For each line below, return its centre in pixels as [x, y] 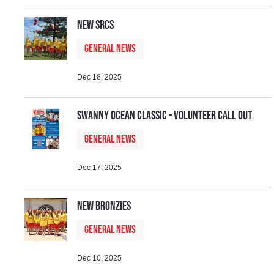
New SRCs [96, 25]
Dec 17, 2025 [100, 167]
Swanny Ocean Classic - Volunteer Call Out [165, 115]
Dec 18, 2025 [100, 77]
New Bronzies [104, 206]
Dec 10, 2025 [100, 258]
